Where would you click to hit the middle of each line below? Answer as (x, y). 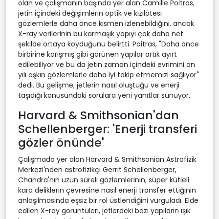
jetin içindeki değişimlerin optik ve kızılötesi (90, 13)
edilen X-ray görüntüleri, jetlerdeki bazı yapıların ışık (104, 211)
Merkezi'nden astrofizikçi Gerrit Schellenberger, (97, 170)
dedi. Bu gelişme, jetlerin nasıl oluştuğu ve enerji (99, 85)
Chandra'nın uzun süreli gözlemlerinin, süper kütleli (104, 180)
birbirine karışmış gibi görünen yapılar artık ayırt (98, 55)
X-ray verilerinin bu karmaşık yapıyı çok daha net (101, 34)
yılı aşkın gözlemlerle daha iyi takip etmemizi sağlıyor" (109, 75)
